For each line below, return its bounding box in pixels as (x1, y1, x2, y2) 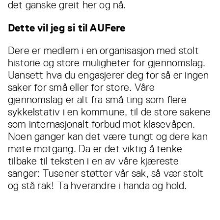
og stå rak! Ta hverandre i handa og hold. (8, 180, 187, 192)
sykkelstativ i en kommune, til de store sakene (8, 106, 211, 118)
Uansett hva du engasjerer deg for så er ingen (8, 69, 209, 82)
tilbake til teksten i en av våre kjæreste (8, 155, 179, 167)
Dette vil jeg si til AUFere (8, 22, 126, 34)
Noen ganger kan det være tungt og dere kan (8, 131, 208, 143)
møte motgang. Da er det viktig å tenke (8, 143, 182, 155)
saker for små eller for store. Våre (8, 82, 155, 94)
